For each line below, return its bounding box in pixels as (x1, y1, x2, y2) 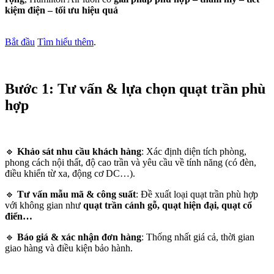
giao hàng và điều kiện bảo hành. (5, 243, 133, 254)
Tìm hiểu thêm (37, 36, 94, 47)
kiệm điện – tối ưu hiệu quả (5, 4, 118, 15)
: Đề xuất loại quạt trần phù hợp (136, 189, 258, 200)
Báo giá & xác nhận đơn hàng (17, 232, 141, 243)
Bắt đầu (5, 36, 35, 47)
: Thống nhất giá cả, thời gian (141, 232, 254, 243)
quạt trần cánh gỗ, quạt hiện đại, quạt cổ (83, 200, 252, 211)
